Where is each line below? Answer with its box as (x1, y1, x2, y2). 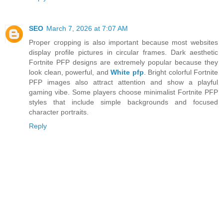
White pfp (111, 68, 144, 77)
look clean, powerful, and (29, 68, 111, 77)
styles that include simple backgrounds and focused (29, 98, 218, 107)
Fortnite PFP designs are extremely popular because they (29, 58, 218, 67)
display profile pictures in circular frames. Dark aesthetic (29, 48, 218, 57)
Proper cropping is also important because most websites (29, 38, 218, 47)
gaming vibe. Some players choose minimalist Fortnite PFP (29, 88, 218, 97)
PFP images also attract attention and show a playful (29, 78, 218, 87)
